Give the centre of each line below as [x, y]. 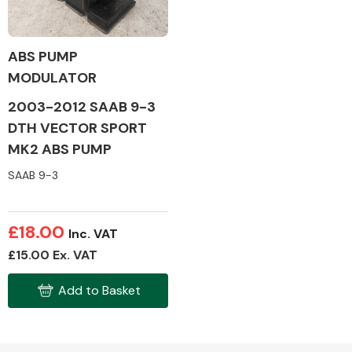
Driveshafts [240, 238]
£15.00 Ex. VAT [53, 255]
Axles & [240, 223]
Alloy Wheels [240, 86]
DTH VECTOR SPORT [77, 128]
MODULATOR [52, 77]
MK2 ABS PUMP [60, 149]
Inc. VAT [93, 233]
